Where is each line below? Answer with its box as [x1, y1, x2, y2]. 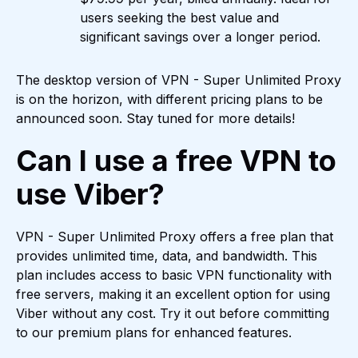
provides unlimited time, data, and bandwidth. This [16, 248, 317, 265]
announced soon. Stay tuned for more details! [16, 110, 295, 127]
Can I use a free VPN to [16, 143, 336, 179]
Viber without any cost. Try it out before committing [16, 305, 329, 322]
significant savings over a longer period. [80, 29, 320, 46]
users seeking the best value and [80, 10, 279, 26]
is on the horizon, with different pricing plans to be [16, 91, 323, 108]
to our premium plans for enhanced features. [16, 324, 292, 341]
